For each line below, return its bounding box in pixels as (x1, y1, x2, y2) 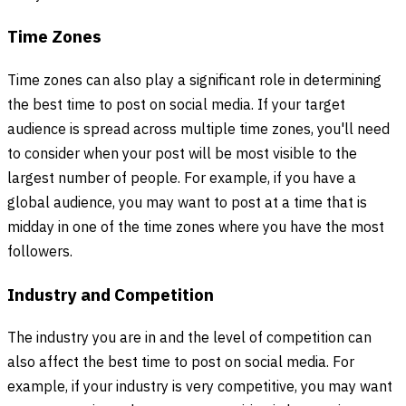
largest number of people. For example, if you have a (7, 166, 356, 191)
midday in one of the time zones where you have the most (7, 215, 384, 240)
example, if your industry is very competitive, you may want (7, 375, 392, 401)
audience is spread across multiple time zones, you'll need (7, 117, 390, 142)
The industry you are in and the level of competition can (7, 326, 372, 352)
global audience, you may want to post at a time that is (7, 190, 367, 216)
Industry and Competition (7, 281, 214, 310)
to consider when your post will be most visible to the (7, 141, 357, 167)
